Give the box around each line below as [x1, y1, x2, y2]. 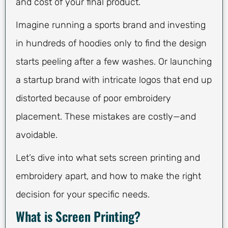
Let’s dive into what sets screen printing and [16, 152, 200, 164]
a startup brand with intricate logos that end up [16, 74, 212, 86]
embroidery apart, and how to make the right [16, 170, 201, 182]
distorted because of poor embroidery [16, 93, 171, 104]
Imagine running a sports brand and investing [16, 19, 206, 31]
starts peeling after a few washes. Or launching [16, 56, 212, 68]
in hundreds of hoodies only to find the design [16, 38, 207, 49]
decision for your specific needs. [16, 189, 150, 201]
